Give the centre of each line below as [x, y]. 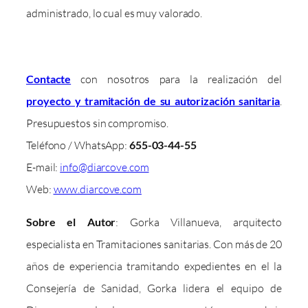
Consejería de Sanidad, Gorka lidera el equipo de [154, 288]
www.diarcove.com [97, 189]
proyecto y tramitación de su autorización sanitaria [153, 100]
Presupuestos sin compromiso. [98, 123]
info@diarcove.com [104, 167]
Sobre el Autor [71, 221]
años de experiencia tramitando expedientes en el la [154, 266]
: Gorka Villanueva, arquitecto [199, 222]
